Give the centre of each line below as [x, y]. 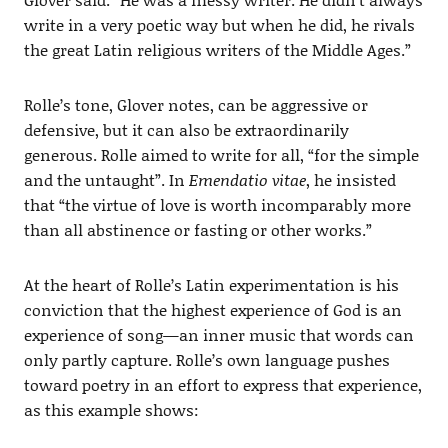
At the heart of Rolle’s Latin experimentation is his [211, 285]
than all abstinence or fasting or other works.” [197, 230]
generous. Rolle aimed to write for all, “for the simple [221, 155]
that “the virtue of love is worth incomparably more [217, 205]
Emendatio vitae [247, 180]
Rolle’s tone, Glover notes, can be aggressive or [195, 105]
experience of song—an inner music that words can [218, 335]
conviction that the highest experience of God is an [212, 310]
